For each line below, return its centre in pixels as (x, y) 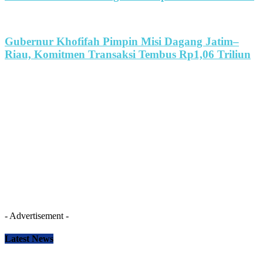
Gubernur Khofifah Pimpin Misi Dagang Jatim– (122, 41)
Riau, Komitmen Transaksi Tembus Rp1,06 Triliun (128, 54)
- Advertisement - (37, 215)
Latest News (29, 238)
